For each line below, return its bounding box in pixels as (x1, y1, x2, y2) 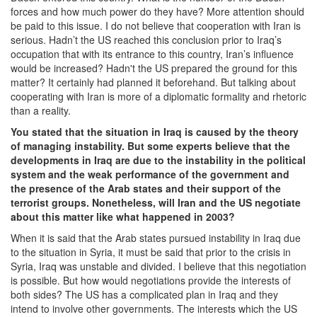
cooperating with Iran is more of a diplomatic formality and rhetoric (11, 89, 306, 104)
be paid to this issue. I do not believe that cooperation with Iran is (11, 18, 301, 33)
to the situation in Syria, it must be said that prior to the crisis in (11, 245, 291, 260)
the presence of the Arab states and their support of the (11, 181, 281, 196)
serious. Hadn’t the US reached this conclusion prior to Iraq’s (11, 33, 282, 47)
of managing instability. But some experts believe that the (11, 139, 290, 154)
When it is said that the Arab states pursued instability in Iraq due (11, 231, 301, 246)
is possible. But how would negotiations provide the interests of (11, 273, 291, 288)
